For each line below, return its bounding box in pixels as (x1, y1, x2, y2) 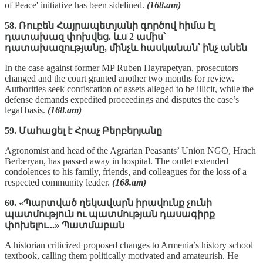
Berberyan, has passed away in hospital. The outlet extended (5, 156, 228, 166)
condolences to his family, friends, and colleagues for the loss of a (5, 166, 247, 177)
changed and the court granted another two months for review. (5, 73, 234, 83)
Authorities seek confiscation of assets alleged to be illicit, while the (5, 83, 254, 94)
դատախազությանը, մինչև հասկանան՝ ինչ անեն (5, 42, 247, 53)
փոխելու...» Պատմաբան (5, 220, 124, 230)
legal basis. (5, 104, 48, 115)
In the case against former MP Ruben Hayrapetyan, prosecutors (5, 62, 238, 73)
